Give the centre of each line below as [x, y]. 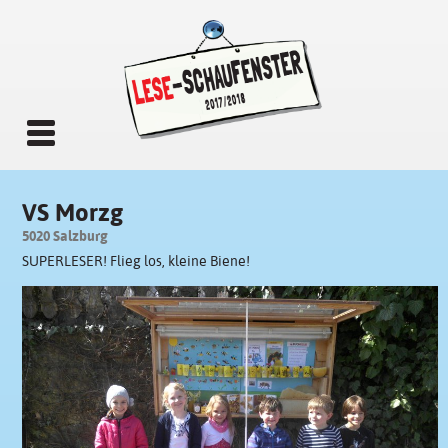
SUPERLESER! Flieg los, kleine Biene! [135, 261]
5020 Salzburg [64, 236]
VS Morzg [72, 213]
